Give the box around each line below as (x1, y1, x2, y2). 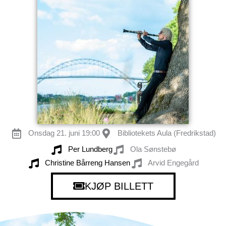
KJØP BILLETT (84, 181, 153, 192)
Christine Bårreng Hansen (45, 159, 130, 167)
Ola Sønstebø (130, 145, 176, 154)
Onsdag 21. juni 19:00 (28, 129, 100, 138)
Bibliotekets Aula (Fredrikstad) (117, 129, 216, 138)
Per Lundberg (68, 145, 112, 154)
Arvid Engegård (148, 159, 199, 167)
